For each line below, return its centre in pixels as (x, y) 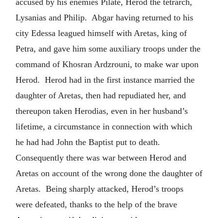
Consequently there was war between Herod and (101, 157)
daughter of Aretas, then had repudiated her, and (101, 95)
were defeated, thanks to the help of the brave (96, 204)
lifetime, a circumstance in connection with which (104, 126)
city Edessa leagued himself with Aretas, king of (101, 33)
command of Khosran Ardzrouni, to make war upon (107, 64)
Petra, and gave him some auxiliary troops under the (108, 48)
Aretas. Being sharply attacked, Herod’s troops (100, 189)
